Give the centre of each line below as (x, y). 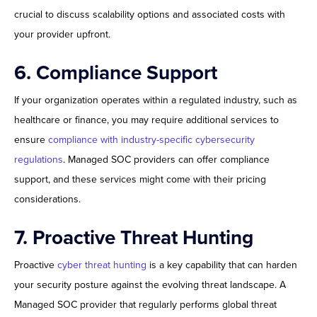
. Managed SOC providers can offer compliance (166, 160)
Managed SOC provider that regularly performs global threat (145, 305)
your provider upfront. (62, 35)
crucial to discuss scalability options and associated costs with (150, 15)
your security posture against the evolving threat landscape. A (150, 285)
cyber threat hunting (102, 265)
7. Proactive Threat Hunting (134, 238)
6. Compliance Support (116, 73)
